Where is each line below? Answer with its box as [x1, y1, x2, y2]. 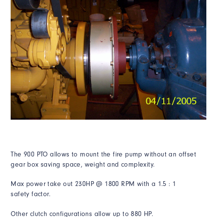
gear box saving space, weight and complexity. [11, 160, 155, 169]
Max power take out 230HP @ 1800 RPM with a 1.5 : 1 [11, 180, 176, 188]
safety [11, 190, 30, 199]
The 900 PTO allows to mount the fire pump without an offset [11, 150, 196, 158]
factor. [29, 190, 50, 199]
